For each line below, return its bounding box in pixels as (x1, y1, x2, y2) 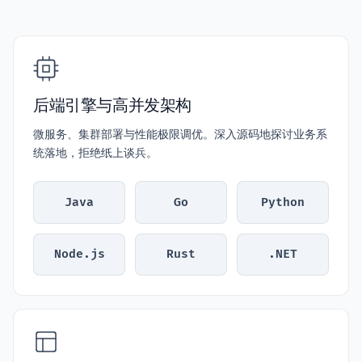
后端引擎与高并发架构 (33, 95, 192, 116)
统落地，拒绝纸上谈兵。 (33, 145, 158, 160)
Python (261, 195, 305, 209)
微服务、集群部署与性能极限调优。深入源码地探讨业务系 (33, 127, 327, 141)
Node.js (53, 247, 105, 262)
